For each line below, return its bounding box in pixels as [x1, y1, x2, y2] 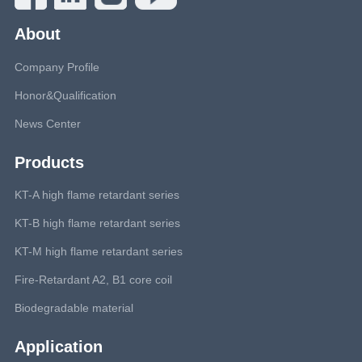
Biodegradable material [14, 301, 133, 315]
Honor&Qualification [14, 88, 116, 102]
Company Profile [14, 60, 99, 74]
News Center [14, 116, 81, 130]
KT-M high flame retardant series [14, 245, 183, 259]
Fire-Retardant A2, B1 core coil [14, 273, 172, 287]
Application [14, 338, 103, 356]
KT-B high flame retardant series [14, 217, 180, 230]
